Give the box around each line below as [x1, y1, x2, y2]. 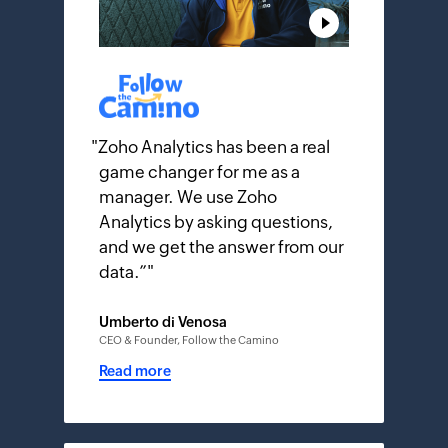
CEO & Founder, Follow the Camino [99, 334, 279, 346]
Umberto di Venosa [99, 314, 227, 330]
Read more [99, 363, 171, 379]
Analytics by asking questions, [99, 212, 333, 232]
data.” [99, 262, 147, 282]
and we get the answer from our [99, 237, 344, 257]
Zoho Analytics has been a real [98, 137, 330, 157]
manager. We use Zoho [99, 187, 277, 207]
